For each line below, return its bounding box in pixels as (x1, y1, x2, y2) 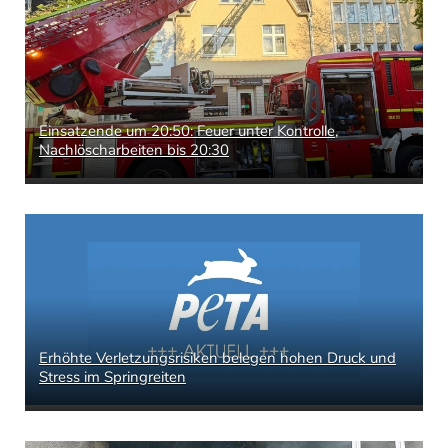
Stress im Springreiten (39, 367, 186, 388)
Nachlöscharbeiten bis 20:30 (39, 139, 229, 160)
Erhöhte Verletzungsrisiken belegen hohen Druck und (39, 348, 396, 369)
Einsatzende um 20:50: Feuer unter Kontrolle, (39, 120, 338, 141)
